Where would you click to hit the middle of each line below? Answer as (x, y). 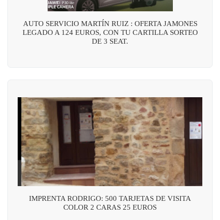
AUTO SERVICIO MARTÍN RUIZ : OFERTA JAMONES (110, 23)
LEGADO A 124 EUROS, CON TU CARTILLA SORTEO (110, 32)
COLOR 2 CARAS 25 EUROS (110, 207)
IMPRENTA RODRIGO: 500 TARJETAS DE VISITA (110, 198)
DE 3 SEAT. (110, 41)
